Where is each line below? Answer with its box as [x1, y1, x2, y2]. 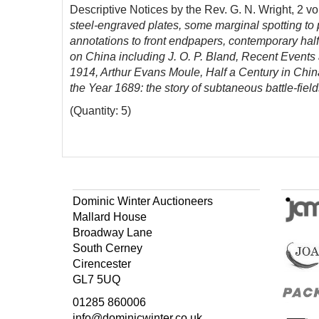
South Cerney [73, 242, 142, 254]
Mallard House [73, 211, 147, 223]
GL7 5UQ [73, 273, 120, 286]
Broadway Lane [73, 226, 152, 239]
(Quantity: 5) [70, 105, 131, 117]
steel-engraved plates [70, 19, 179, 31]
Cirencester [73, 258, 131, 270]
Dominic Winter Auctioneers [73, 195, 213, 207]
